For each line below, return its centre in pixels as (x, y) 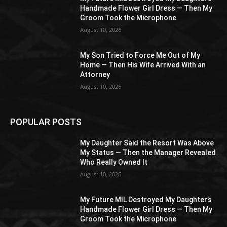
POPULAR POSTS (46, 122)
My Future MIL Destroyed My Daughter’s (146, 200)
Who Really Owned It (114, 162)
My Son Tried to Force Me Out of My (140, 55)
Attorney (95, 74)
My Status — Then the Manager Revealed (148, 153)
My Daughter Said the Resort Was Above (147, 143)
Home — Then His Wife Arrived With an (143, 65)
